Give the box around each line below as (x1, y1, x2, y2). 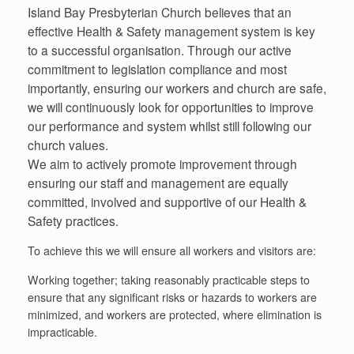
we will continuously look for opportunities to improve (28, 97, 314, 115)
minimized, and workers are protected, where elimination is (28, 306, 322, 322)
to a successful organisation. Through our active (28, 40, 292, 58)
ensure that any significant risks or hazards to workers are (28, 288, 317, 305)
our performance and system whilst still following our (28, 116, 311, 134)
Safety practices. (28, 211, 119, 229)
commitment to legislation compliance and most (28, 59, 287, 77)
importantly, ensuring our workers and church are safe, (28, 78, 326, 96)
